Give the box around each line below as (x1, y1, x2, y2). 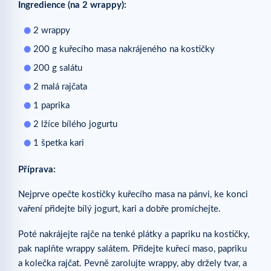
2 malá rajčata (33, 82, 87, 92)
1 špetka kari (33, 139, 84, 148)
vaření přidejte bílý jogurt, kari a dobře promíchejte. (18, 204, 221, 214)
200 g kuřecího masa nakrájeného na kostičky (33, 45, 215, 54)
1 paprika (33, 101, 70, 111)
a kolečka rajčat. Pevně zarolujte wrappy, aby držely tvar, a (18, 258, 247, 268)
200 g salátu (33, 64, 82, 73)
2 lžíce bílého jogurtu (33, 120, 117, 129)
